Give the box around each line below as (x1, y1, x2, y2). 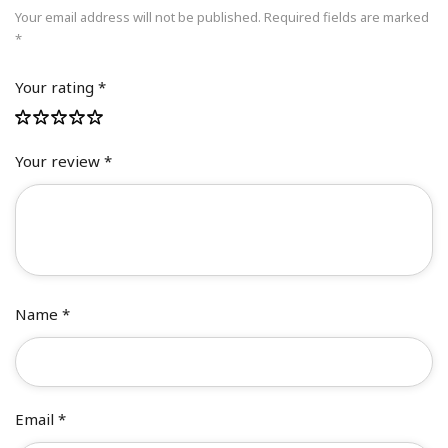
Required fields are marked (264, 8, 430, 27)
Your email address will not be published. (15, 8, 262, 27)
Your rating (15, 77, 98, 98)
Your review (15, 151, 105, 172)
